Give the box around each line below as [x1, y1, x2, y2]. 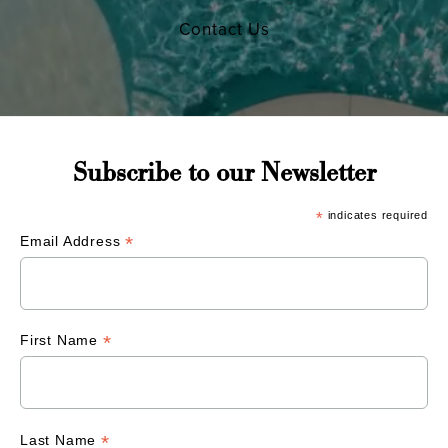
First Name [20, 332, 103, 349]
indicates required [323, 209, 428, 222]
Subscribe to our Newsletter [72, 155, 376, 190]
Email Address [20, 233, 126, 250]
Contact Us [178, 17, 270, 43]
